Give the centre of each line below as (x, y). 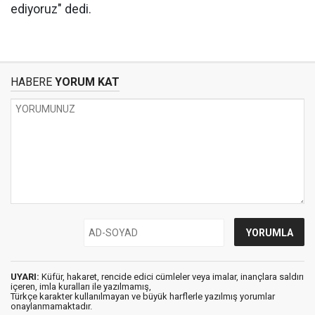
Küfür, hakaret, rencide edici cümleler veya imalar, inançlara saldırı (172, 277)
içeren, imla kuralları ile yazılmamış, (81, 287)
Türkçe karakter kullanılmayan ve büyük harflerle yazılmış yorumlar (143, 297)
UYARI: (25, 277)
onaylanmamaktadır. (51, 307)
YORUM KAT (86, 82)
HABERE (31, 82)
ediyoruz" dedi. (51, 9)
